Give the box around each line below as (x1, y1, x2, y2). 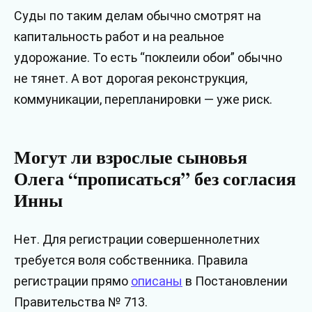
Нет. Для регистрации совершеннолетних (14, 231, 260, 247)
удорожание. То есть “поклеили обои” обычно (14, 50, 282, 65)
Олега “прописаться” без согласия (14, 165, 296, 192)
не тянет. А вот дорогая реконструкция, (14, 71, 247, 86)
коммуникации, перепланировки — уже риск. (14, 92, 272, 107)
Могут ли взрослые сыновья (14, 143, 247, 171)
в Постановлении (182, 273, 288, 288)
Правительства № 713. (14, 294, 148, 309)
